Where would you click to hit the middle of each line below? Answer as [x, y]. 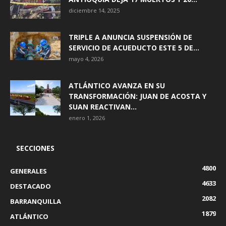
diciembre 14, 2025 [94, 10]
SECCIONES [35, 148]
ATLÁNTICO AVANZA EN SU [117, 85]
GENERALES [29, 171]
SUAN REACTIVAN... [103, 106]
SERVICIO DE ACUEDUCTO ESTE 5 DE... [134, 47]
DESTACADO [31, 186]
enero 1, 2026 [87, 118]
